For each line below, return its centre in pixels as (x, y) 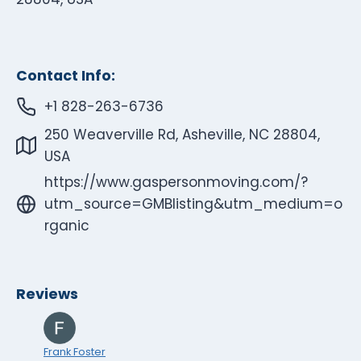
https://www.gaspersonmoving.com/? (176, 182)
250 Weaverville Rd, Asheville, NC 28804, (182, 134)
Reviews (47, 295)
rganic (67, 225)
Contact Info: (66, 76)
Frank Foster (75, 352)
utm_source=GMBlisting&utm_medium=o (193, 203)
